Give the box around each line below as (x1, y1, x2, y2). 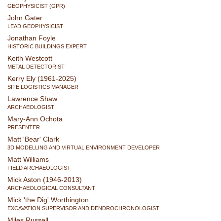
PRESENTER (7, 124, 40, 130)
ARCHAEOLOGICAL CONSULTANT (7, 184, 95, 191)
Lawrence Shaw (7, 95, 57, 103)
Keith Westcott (7, 54, 52, 62)
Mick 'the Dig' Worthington (7, 196, 89, 204)
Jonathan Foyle (7, 34, 56, 42)
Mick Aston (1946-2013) (7, 176, 82, 184)
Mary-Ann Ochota (7, 115, 63, 123)
